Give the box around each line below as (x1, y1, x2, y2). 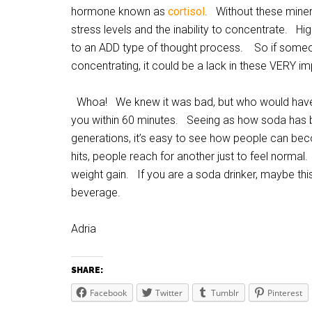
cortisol (168, 5, 205, 19)
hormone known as (71, 5, 168, 19)
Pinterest (267, 287, 302, 299)
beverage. (71, 186, 120, 200)
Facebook (90, 287, 127, 299)
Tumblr (211, 287, 239, 299)
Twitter (155, 287, 182, 299)
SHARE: (71, 265, 103, 276)
